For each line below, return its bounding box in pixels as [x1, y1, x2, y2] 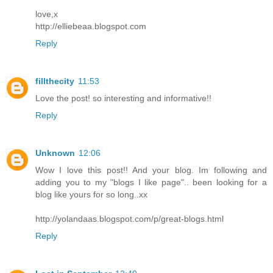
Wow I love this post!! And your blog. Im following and [35, 165, 267, 175]
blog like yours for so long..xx [35, 189, 147, 199]
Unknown [35, 147, 75, 158]
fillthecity [35, 76, 74, 86]
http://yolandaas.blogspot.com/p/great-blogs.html [35, 213, 224, 224]
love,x [35, 9, 58, 19]
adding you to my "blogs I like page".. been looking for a [35, 177, 267, 187]
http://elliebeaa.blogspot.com [35, 21, 146, 31]
